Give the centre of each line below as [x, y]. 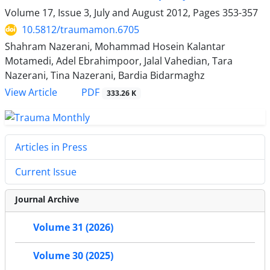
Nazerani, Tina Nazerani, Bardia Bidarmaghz [105, 76]
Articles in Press [51, 147]
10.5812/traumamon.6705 [80, 30]
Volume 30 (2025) [73, 256]
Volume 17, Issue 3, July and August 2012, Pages [114, 13]
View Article [31, 93]
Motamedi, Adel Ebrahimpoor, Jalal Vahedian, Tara [119, 61]
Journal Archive [47, 199]
